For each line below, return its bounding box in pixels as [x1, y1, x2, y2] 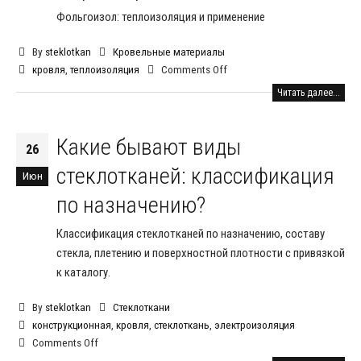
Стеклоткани [113, 300, 170, 313]
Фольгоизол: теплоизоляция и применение [56, 9, 265, 24]
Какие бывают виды [56, 133, 241, 160]
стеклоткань [153, 317, 210, 331]
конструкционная [31, 317, 111, 331]
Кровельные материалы [113, 44, 225, 58]
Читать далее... [277, 86, 340, 98]
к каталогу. [56, 264, 110, 280]
